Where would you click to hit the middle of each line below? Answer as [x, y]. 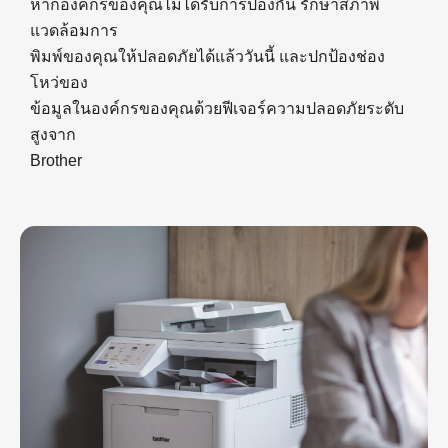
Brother [56, 160]
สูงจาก [53, 134]
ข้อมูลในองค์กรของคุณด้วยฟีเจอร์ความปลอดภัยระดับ [217, 108]
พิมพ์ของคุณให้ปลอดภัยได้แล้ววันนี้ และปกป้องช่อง [207, 56]
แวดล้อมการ [74, 30]
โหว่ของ [59, 82]
